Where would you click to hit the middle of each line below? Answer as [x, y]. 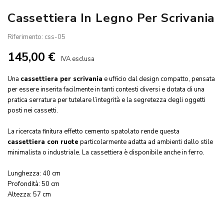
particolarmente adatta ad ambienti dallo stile [146, 142]
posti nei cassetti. [33, 110]
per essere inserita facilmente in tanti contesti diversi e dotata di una [106, 89]
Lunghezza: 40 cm [34, 173]
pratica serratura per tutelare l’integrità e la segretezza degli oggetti [106, 100]
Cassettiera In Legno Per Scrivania [111, 18]
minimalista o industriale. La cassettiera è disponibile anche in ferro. [106, 152]
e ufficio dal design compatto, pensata [159, 79]
